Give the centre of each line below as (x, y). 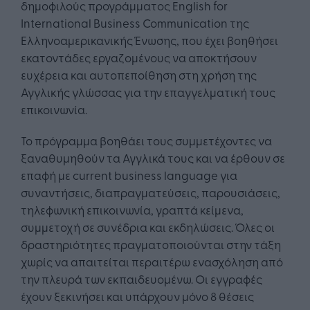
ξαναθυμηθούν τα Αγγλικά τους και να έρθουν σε (153, 158)
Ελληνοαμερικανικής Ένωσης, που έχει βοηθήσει (149, 40)
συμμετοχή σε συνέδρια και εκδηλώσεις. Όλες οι (148, 227)
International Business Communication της (135, 23)
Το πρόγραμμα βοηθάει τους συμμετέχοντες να (146, 140)
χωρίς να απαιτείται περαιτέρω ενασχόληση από (152, 262)
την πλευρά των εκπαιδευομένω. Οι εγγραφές (142, 279)
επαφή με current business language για (129, 175)
